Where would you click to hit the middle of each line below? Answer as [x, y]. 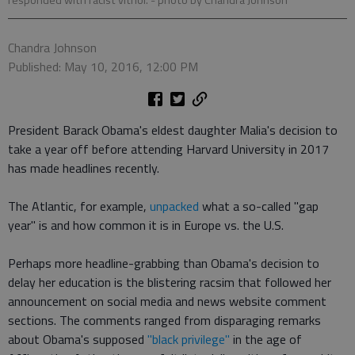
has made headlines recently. [84, 168]
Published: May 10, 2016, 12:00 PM [103, 67]
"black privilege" [189, 340]
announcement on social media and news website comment [167, 302]
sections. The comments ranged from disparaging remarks [164, 321]
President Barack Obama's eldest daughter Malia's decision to [173, 130]
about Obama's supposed [78, 340]
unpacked [174, 206]
